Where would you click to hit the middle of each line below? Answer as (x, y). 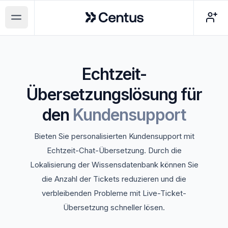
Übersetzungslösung (102, 94)
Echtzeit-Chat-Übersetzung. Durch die (114, 150)
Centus (98, 13)
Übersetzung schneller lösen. (114, 207)
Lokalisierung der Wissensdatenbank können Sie (114, 165)
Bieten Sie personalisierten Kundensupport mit (114, 136)
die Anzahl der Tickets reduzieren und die (114, 179)
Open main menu (49, 23)
